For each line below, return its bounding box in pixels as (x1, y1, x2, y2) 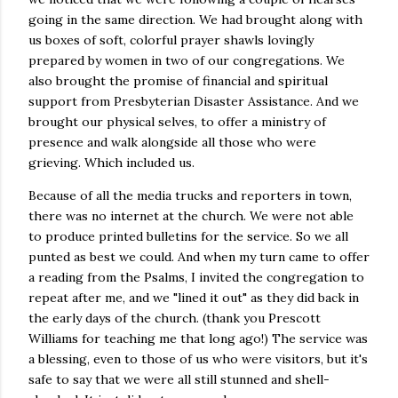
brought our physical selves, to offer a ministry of (28, 114, 326, 130)
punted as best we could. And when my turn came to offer (28, 249, 370, 265)
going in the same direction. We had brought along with (28, 12, 362, 28)
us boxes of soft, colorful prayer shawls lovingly (28, 32, 314, 48)
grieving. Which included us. (28, 155, 195, 171)
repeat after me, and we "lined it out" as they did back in (28, 290, 359, 306)
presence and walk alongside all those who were (28, 134, 316, 150)
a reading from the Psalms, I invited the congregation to (28, 269, 364, 285)
